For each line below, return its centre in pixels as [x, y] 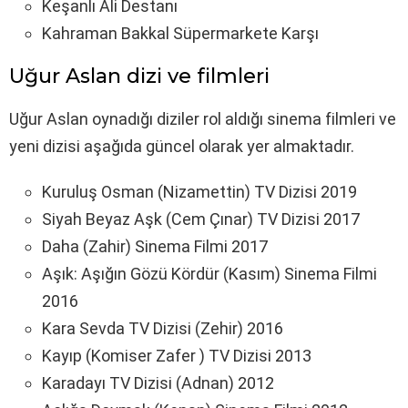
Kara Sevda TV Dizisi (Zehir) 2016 [163, 328]
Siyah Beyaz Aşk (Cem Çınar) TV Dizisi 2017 [201, 219]
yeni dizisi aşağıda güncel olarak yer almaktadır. [182, 146]
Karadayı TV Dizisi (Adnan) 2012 [158, 382]
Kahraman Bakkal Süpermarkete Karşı [180, 33]
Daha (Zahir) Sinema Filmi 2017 [155, 246]
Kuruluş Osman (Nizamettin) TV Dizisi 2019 [199, 191]
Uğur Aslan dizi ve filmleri [139, 76]
